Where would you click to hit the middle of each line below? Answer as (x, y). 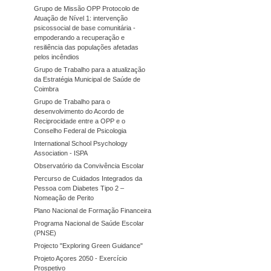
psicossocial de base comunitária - (85, 28)
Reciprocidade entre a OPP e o (80, 121)
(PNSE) (45, 233)
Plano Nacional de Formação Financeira (93, 210)
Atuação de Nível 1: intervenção (81, 18)
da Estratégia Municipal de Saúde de (87, 79)
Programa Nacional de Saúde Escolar (89, 223)
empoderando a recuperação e (79, 37)
